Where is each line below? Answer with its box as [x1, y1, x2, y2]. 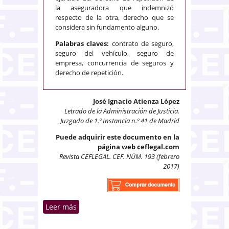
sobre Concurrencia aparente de [77, 201, 191, 212]
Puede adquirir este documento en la [56, 132, 179, 142]
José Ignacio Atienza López [93, 96, 179, 106]
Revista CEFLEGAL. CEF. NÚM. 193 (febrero [59, 151, 179, 161]
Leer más [45, 201, 77, 212]
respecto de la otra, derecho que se [55, 12, 174, 22]
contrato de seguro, [111, 38, 174, 48]
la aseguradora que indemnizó [55, 3, 174, 12]
